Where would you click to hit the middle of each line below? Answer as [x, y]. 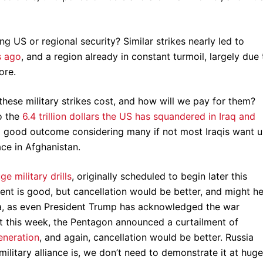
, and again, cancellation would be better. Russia [146, 237]
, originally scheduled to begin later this [159, 176]
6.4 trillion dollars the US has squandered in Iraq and [139, 116]
